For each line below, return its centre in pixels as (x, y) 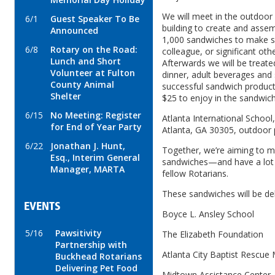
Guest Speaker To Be (95, 18)
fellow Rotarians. (195, 174)
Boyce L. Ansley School (208, 214)
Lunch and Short (86, 61)
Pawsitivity (79, 233)
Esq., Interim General (95, 157)
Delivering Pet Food (96, 268)
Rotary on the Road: (94, 49)
